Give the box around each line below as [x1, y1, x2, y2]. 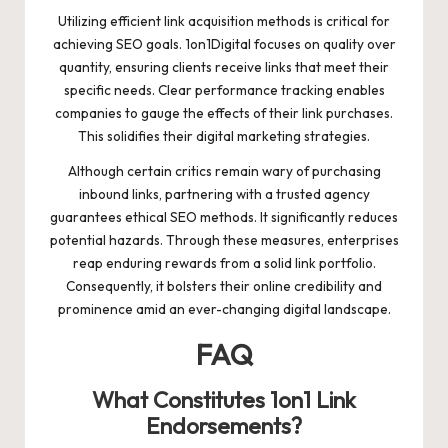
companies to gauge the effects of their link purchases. [55, 103, 393, 122]
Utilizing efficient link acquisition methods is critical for [58, 11, 390, 30]
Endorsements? [146, 411, 302, 440]
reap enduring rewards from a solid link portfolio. [72, 253, 376, 272]
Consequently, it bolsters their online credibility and [66, 276, 382, 295]
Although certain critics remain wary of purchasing [67, 161, 381, 180]
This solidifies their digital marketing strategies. [78, 126, 370, 145]
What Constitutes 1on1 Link [92, 385, 356, 414]
